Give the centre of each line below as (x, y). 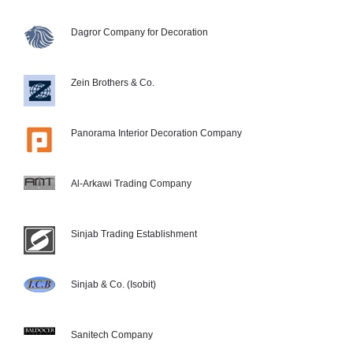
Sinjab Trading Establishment (134, 234)
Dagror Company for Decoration (139, 32)
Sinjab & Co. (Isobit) (113, 284)
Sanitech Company (112, 335)
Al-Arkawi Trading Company (131, 184)
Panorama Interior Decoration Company (156, 133)
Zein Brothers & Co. (113, 83)
